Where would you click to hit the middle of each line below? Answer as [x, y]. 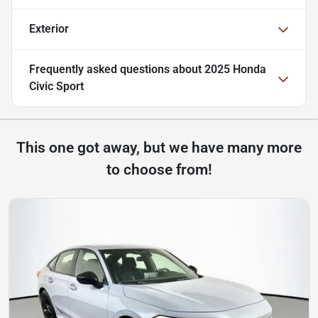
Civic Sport [56, 87]
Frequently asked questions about [117, 70]
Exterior [49, 29]
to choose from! [159, 170]
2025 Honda [235, 70]
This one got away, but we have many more [159, 148]
